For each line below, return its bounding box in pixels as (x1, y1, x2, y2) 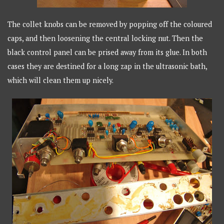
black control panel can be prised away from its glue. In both (7, 47, 207, 57)
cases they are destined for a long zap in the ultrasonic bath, (7, 61, 207, 71)
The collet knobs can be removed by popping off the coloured (7, 19, 212, 29)
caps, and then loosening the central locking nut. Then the (7, 33, 203, 43)
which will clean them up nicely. (7, 75, 114, 85)
